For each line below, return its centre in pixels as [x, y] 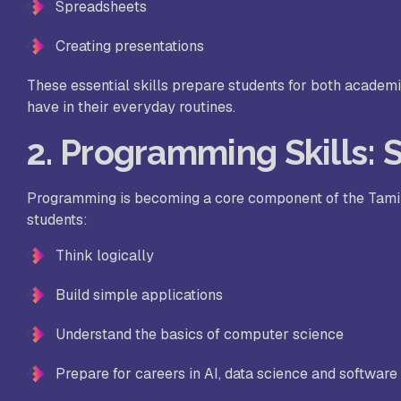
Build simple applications [139, 295]
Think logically [105, 256]
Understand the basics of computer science [200, 335]
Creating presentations [130, 47]
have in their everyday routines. [131, 107]
